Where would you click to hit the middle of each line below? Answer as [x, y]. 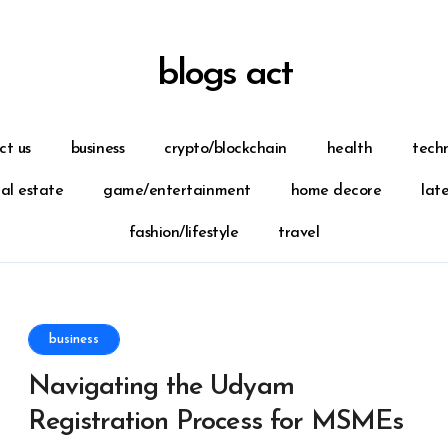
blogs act [224, 74]
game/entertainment [177, 191]
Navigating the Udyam [161, 387]
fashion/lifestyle [183, 233]
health [349, 149]
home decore [336, 191]
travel [299, 233]
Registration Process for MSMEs [215, 422]
